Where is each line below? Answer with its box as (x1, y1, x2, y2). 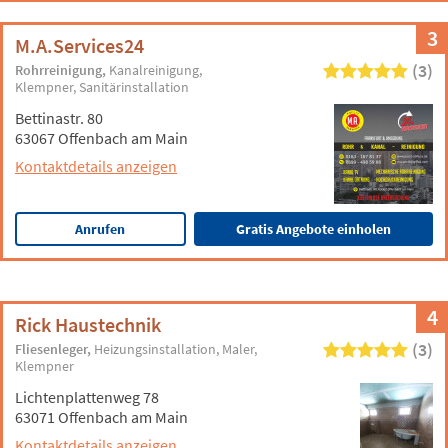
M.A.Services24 (15, 33, 144, 58)
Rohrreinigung (15, 61, 103, 79)
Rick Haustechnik (15, 312, 161, 337)
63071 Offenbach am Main (15, 407, 188, 427)
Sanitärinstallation (79, 78, 190, 96)
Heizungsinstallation (94, 340, 217, 358)
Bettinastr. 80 (15, 108, 103, 128)
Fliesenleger (15, 340, 88, 358)
